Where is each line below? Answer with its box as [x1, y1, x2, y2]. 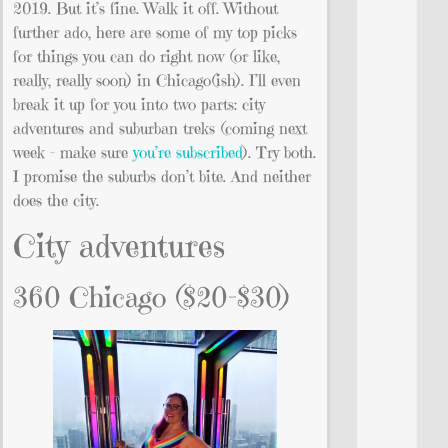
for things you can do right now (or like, [13, 46, 280, 67]
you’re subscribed [133, 142, 243, 163]
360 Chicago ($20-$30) [13, 279, 291, 315]
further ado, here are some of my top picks [13, 22, 297, 43]
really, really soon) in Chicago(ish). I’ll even [13, 70, 301, 91]
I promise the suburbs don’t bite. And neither [13, 166, 311, 187]
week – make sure [13, 142, 133, 163]
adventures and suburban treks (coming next [13, 118, 307, 139]
